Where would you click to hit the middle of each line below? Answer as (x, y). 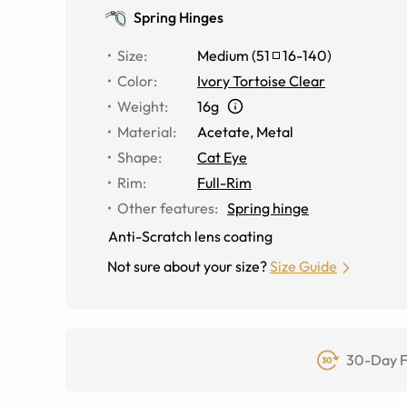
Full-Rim (224, 183)
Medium (223, 55)
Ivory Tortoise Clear (261, 81)
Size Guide (303, 266)
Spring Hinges (179, 17)
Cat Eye (222, 157)
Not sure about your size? (187, 266)
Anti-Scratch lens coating (190, 236)
